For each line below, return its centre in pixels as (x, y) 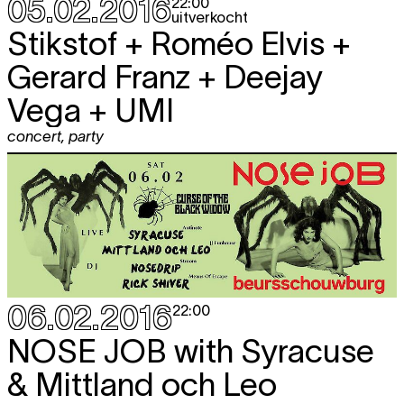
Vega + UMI (91, 110)
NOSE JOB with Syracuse (191, 350)
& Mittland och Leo (142, 384)
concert (34, 136)
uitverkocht (210, 17)
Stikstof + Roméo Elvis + (179, 43)
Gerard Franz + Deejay (165, 76)
